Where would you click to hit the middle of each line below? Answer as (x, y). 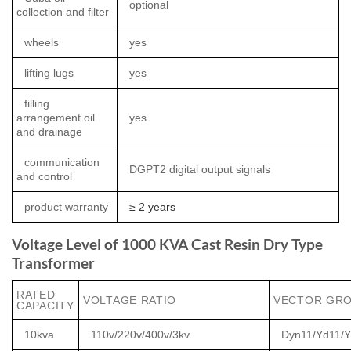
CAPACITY (45, 305)
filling (37, 104)
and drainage (49, 132)
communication (62, 163)
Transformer (53, 263)
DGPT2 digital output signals (200, 170)
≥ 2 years (152, 207)
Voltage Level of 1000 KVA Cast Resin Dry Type (167, 244)
